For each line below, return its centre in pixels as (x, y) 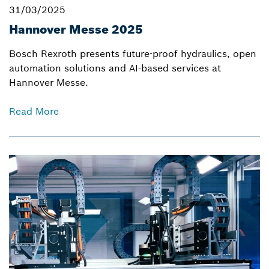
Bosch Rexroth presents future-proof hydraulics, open (133, 53)
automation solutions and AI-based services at (115, 68)
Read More (34, 111)
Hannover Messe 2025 (76, 29)
